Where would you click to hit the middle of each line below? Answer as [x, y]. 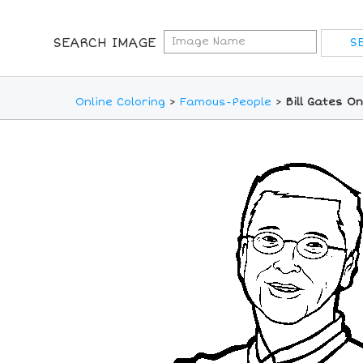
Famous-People [225, 102]
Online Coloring [120, 102]
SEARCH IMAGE [104, 43]
